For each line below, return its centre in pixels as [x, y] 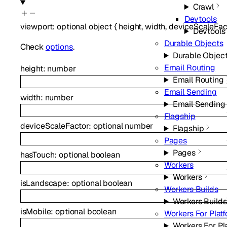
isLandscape [43, 183]
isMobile [35, 212]
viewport [36, 27]
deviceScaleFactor [54, 126]
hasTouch [37, 155]
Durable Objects [194, 43]
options [59, 47]
